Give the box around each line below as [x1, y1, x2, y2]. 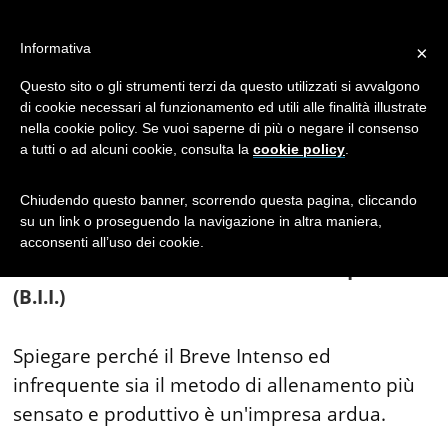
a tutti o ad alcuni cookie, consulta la [20, 141, 253, 157]
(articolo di [13, 202, 91, 222]
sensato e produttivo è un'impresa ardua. [13, 401, 387, 427]
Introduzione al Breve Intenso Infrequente [13, 255, 408, 281]
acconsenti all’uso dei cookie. [20, 234, 204, 250]
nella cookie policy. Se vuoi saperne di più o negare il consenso [20, 120, 419, 136]
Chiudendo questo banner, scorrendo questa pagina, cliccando [20, 192, 417, 208]
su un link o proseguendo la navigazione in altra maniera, [20, 213, 382, 229]
